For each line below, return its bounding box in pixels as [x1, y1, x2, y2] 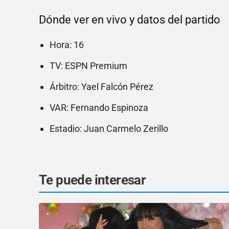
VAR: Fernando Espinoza [50, 102, 148, 113]
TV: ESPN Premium [50, 60, 127, 72]
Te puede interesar [39, 172, 146, 188]
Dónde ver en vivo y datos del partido [39, 13, 220, 27]
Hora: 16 [50, 39, 84, 51]
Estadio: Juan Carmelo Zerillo [50, 123, 168, 134]
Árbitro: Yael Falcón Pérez [50, 81, 153, 93]
